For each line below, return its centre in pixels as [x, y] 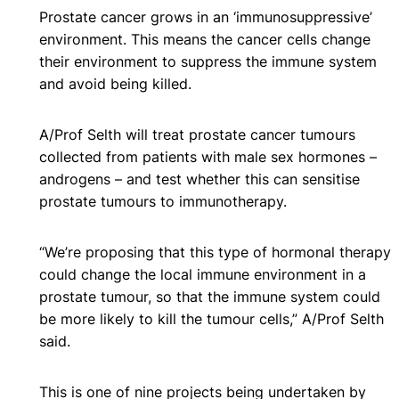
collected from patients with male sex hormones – [208, 156]
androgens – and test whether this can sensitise [199, 179]
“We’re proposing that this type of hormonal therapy [215, 252]
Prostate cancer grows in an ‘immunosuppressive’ [206, 16]
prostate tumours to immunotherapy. [163, 201]
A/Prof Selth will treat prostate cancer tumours [197, 134]
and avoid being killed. [115, 83]
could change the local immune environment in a [203, 274]
